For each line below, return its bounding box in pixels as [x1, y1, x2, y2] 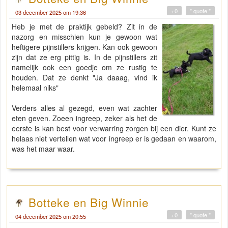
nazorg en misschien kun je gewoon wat [12, 32, 157, 42]
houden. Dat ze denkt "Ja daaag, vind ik [12, 72, 157, 83]
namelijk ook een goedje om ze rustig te [12, 62, 157, 73]
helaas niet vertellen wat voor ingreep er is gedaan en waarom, [12, 133, 216, 144]
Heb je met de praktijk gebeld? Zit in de [12, 21, 157, 32]
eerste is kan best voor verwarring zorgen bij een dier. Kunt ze [12, 123, 216, 134]
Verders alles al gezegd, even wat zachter [12, 103, 157, 113]
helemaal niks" [12, 82, 59, 93]
